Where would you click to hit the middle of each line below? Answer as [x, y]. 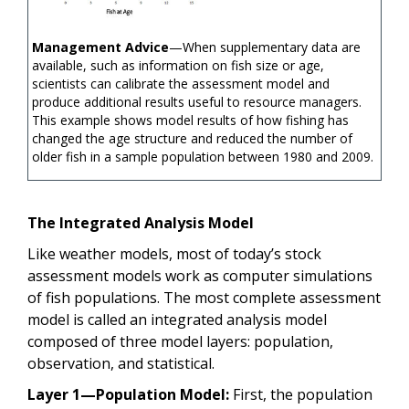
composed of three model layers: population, [180, 341]
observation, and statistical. [121, 363]
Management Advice [100, 47]
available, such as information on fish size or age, [178, 66]
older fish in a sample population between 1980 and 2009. [203, 157]
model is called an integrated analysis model [177, 319]
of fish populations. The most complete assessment [204, 297]
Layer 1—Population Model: [128, 394]
